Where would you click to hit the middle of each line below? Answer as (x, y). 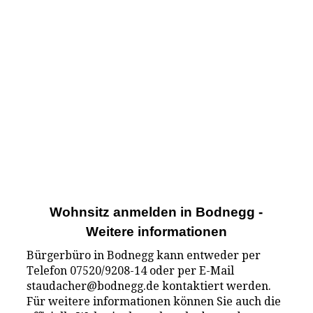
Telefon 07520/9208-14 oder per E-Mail (131, 270)
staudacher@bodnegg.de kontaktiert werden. (149, 286)
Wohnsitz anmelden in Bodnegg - (156, 212)
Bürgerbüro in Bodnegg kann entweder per (144, 255)
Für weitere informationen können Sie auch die (154, 301)
